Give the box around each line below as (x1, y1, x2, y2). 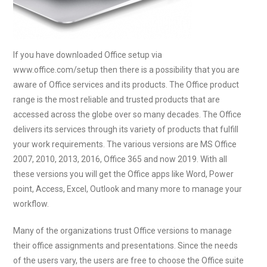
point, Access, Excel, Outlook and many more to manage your (13, 184, 243, 194)
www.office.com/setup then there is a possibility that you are (13, 65, 240, 74)
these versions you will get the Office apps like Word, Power (13, 169, 234, 179)
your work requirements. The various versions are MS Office (13, 139, 237, 149)
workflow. (13, 199, 49, 209)
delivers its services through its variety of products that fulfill (13, 125, 239, 134)
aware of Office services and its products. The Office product (13, 80, 240, 89)
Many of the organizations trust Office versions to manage (13, 226, 232, 235)
